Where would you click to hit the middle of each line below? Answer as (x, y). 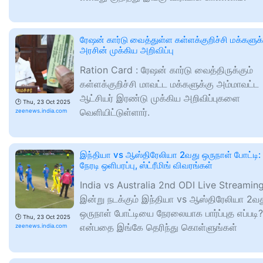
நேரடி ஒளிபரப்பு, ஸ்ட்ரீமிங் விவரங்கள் (146, 165)
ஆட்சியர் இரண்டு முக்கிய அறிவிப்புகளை (160, 98)
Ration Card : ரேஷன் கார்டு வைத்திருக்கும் (166, 70)
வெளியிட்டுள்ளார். (115, 112)
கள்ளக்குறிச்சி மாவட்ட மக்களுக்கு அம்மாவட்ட (169, 84)
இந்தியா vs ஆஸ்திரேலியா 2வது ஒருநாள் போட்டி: (170, 155)
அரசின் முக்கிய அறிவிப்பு (127, 50)
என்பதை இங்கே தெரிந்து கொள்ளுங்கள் (159, 227)
